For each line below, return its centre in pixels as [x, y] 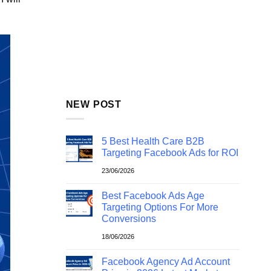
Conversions [129, 219]
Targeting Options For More [160, 207]
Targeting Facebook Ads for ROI [170, 153]
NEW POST [93, 104]
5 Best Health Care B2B [153, 142]
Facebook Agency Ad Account [165, 262]
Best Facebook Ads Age [153, 196]
